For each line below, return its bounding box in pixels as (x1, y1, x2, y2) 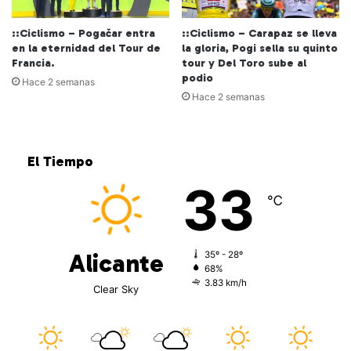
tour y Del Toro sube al (182, 56, 306, 71)
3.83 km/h (204, 277, 247, 289)
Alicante (68, 248, 164, 279)
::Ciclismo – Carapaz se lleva (182, 27, 337, 41)
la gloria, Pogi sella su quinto (182, 42, 338, 56)
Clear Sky (93, 283, 139, 296)
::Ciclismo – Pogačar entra (12, 27, 155, 41)
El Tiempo (27, 153, 93, 171)
